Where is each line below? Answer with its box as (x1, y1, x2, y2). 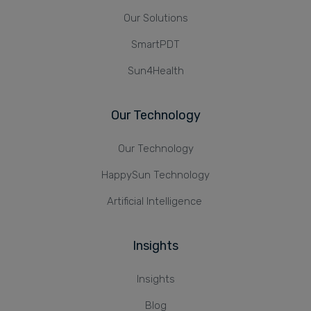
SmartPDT (131, 38, 180, 51)
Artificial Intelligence (106, 195, 205, 208)
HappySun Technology (101, 169, 210, 182)
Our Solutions (123, 12, 188, 25)
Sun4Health (127, 65, 184, 78)
